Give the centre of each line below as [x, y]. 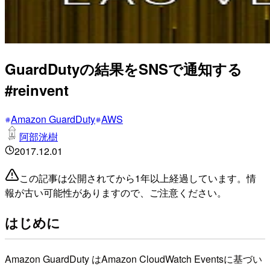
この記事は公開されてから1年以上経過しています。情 [138, 178]
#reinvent [37, 89]
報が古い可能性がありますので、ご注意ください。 [116, 192]
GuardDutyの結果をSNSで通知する [124, 68]
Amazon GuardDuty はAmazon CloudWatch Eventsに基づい [133, 259]
